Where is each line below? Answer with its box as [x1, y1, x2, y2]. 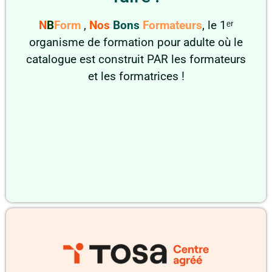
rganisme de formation [36, 36, 154, 50]
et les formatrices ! [87, 70, 185, 84]
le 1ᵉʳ [207, 19, 234, 33]
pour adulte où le [154, 36, 243, 50]
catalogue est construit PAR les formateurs [26, 53, 246, 67]
